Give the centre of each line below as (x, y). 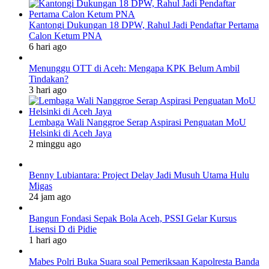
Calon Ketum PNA (65, 35)
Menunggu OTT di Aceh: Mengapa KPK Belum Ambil (134, 68)
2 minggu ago (55, 144)
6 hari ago (48, 46)
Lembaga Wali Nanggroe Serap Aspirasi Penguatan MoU (138, 122)
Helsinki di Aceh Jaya (70, 133)
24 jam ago (50, 196)
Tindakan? (49, 79)
